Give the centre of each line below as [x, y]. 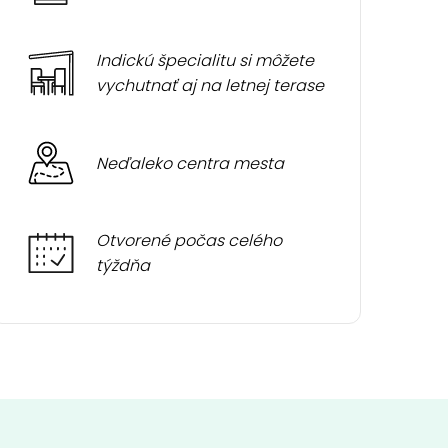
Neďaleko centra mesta [190, 163]
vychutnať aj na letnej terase [210, 85]
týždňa [123, 265]
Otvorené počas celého [189, 240]
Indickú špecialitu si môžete [205, 60]
